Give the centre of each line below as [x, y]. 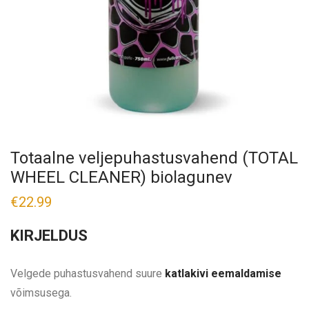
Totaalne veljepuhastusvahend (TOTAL [154, 158]
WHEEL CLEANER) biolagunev [121, 178]
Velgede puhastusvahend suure [88, 274]
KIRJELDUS [49, 236]
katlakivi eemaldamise [223, 274]
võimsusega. [41, 293]
